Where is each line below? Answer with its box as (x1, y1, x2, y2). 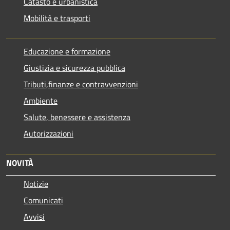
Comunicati (24, 194, 63, 207)
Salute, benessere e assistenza (24, 111, 130, 124)
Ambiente (24, 94, 57, 107)
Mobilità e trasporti (24, 12, 90, 25)
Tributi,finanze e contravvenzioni (24, 78, 138, 91)
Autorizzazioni (24, 127, 73, 140)
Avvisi (24, 210, 45, 223)
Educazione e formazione (24, 45, 110, 58)
